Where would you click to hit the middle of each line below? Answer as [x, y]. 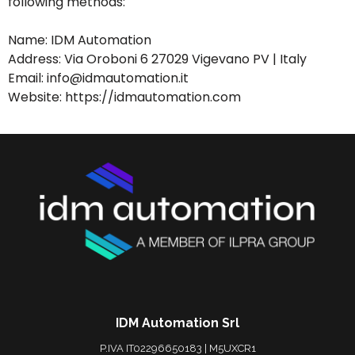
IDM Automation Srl [177, 323]
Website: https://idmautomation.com [124, 97]
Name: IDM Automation [80, 40]
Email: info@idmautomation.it [98, 78]
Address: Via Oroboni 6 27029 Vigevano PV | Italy [157, 59]
